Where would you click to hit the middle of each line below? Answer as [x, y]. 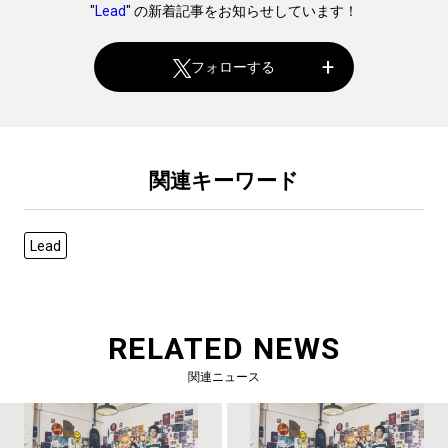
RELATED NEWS [224, 349]
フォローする [233, 66]
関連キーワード [224, 181]
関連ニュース [224, 377]
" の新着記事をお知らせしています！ [242, 11]
